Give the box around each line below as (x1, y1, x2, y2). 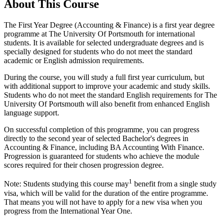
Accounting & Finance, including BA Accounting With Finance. (4, 143, 204, 152)
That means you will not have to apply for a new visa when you (4, 197, 202, 206)
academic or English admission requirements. (4, 56, 144, 65)
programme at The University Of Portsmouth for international (4, 30, 195, 38)
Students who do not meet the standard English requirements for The (4, 91, 217, 100)
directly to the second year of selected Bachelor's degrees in (4, 134, 188, 143)
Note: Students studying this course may (4, 180, 129, 188)
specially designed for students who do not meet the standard (4, 47, 192, 56)
